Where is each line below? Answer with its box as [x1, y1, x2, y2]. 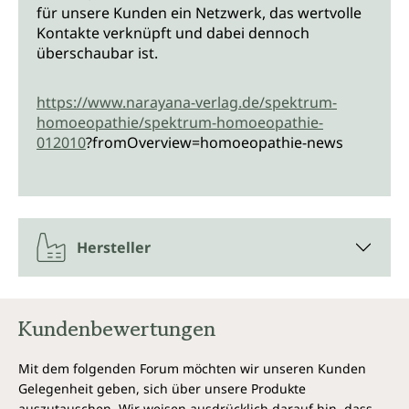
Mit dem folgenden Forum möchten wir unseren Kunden [18, 360, 366, 378]
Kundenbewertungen [18, 313, 215, 345]
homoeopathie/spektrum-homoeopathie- [37, 112, 323, 133]
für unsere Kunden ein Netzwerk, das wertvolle [37, 3, 362, 24]
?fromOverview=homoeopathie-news [86, 132, 343, 153]
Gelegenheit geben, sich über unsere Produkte [18, 380, 306, 398]
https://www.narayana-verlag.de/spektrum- [37, 92, 337, 113]
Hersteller [77, 237, 151, 258]
